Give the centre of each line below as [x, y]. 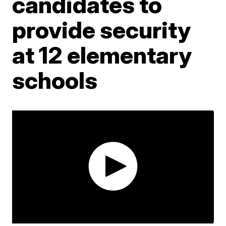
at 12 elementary [102, 55]
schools [55, 80]
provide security [102, 30]
